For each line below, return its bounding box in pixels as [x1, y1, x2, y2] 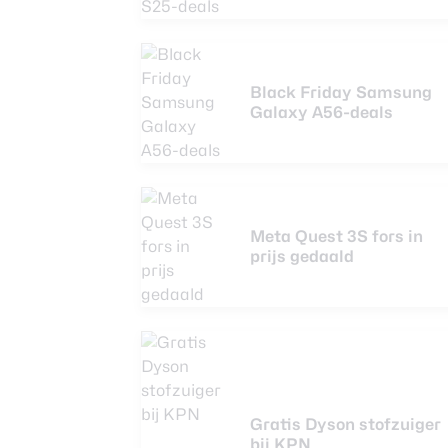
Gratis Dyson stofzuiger [250, 415, 441, 434]
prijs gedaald [250, 247, 354, 266]
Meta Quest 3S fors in [250, 227, 423, 246]
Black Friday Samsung [250, 83, 432, 102]
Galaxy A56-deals [250, 103, 393, 122]
